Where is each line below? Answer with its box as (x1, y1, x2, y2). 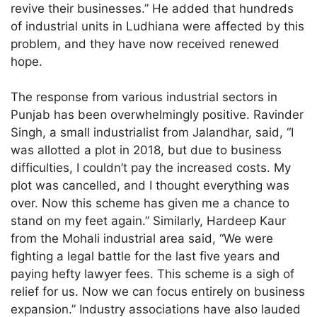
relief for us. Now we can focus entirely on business (11, 284, 306, 299)
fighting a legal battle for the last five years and (11, 249, 281, 264)
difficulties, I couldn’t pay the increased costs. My (11, 161, 292, 175)
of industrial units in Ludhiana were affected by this (11, 18, 305, 33)
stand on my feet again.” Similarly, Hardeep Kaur (11, 214, 287, 229)
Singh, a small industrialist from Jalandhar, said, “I (11, 125, 294, 140)
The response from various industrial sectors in (11, 90, 278, 105)
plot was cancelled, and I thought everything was (11, 178, 290, 193)
